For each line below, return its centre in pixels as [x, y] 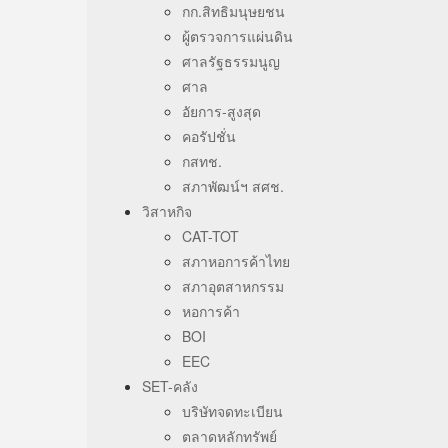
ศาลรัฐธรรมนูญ [231, 61]
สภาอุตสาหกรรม [233, 286]
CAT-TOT [210, 236]
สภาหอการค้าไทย [236, 261]
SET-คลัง [170, 386]
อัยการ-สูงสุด [221, 111]
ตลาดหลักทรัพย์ [229, 436]
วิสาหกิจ [167, 211]
